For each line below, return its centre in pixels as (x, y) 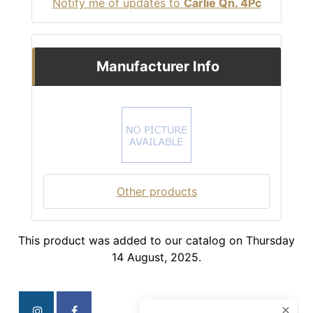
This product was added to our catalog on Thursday (156, 241)
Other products (156, 192)
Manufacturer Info (158, 67)
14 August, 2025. (156, 257)
